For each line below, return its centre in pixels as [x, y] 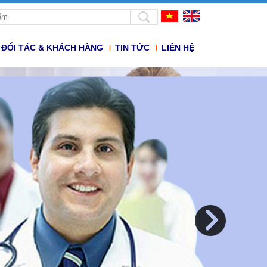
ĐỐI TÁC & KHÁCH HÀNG [52, 48]
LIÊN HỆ [178, 48]
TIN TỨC [132, 48]
